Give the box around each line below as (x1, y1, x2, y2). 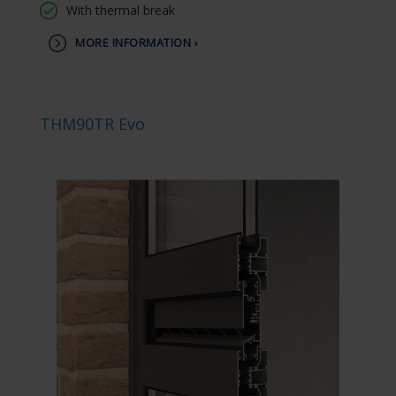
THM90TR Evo (40, 113, 145, 134)
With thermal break (66, 2, 175, 19)
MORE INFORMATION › (75, 35, 198, 50)
